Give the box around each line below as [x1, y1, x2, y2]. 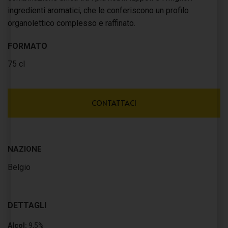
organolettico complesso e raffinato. [8, 18, 135, 28]
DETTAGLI [8, 201, 46, 210]
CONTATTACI [92, 98, 136, 108]
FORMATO [8, 41, 47, 51]
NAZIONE [8, 145, 42, 154]
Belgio [8, 162, 31, 172]
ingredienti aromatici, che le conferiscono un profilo [8, 6, 189, 15]
